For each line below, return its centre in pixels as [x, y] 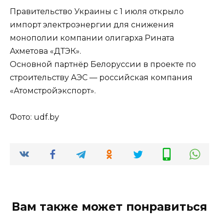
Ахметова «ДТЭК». [45, 51]
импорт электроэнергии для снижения [92, 25]
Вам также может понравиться [109, 207]
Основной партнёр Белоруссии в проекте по [103, 65]
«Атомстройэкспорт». [53, 91]
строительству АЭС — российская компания [101, 78]
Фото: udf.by [34, 117]
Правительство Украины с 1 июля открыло [97, 12]
